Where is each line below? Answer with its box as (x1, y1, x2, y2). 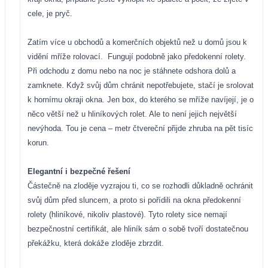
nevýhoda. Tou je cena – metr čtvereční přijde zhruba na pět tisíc (28, 123, 253, 133)
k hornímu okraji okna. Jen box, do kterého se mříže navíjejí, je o (28, 95, 254, 104)
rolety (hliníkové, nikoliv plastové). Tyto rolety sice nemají (28, 209, 227, 219)
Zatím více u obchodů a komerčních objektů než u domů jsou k (28, 37, 247, 47)
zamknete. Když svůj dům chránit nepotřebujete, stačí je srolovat (28, 80, 254, 90)
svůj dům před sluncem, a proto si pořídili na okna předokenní (28, 195, 241, 205)
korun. (28, 138, 49, 147)
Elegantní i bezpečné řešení (28, 166, 130, 176)
